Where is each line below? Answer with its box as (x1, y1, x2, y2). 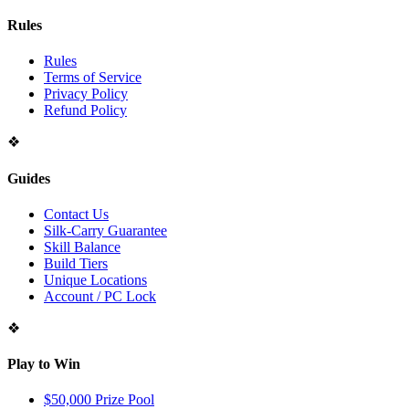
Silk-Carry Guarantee (44, 222, 167, 238)
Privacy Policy (44, 86, 128, 102)
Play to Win (7, 356, 80, 372)
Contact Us (44, 205, 109, 222)
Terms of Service (44, 69, 142, 86)
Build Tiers (44, 255, 108, 271)
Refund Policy (44, 102, 127, 119)
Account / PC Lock (44, 288, 156, 304)
